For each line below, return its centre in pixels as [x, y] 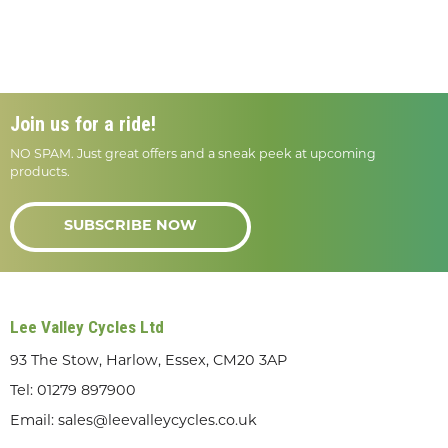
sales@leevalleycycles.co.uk [157, 421]
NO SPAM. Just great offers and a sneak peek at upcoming [193, 154]
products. [40, 172]
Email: [34, 421]
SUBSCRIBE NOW [130, 226]
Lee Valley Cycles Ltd [87, 326]
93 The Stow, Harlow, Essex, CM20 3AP [148, 361]
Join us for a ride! [83, 123]
